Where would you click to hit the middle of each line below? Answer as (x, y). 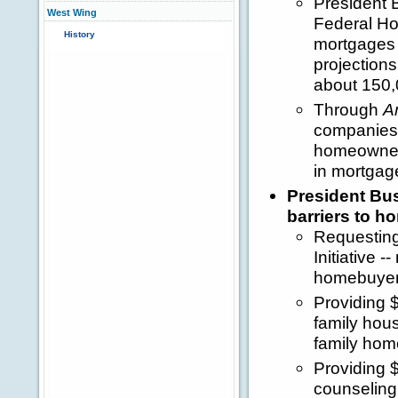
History (80, 34)
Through (348, 109)
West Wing (72, 12)
